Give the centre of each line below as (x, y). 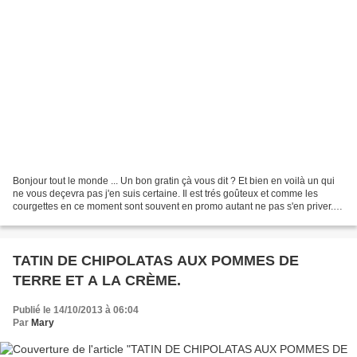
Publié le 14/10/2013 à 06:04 (76, 310)
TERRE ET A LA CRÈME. (97, 280)
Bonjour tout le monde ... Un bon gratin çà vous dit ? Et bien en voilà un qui (174, 180)
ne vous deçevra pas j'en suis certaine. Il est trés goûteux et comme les (165, 193)
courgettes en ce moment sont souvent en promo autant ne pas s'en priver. (173, 206)
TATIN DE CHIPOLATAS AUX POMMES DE (156, 260)
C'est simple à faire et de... (69, 219)
